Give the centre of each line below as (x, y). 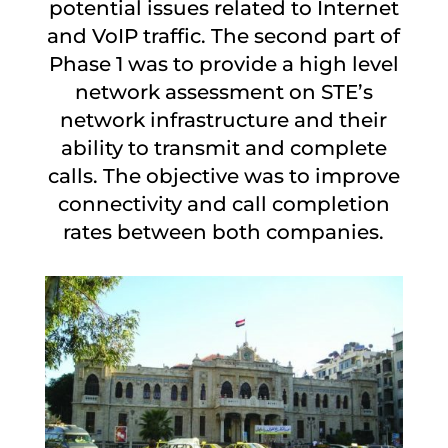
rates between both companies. (224, 232)
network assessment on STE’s (223, 92)
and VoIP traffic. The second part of (224, 36)
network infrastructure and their (224, 120)
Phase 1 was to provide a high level (223, 64)
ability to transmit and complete (223, 148)
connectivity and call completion (223, 204)
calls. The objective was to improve (223, 176)
